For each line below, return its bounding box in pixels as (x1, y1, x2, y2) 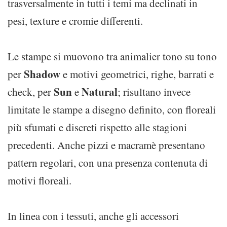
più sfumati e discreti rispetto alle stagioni (8, 120, 187, 134)
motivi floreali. (8, 173, 71, 187)
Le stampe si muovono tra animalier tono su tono (8, 49, 217, 63)
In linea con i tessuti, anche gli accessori (8, 209, 179, 223)
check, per (8, 85, 54, 99)
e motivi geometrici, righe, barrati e (60, 67, 214, 81)
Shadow (24, 66, 60, 82)
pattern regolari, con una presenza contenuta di (8, 156, 208, 170)
